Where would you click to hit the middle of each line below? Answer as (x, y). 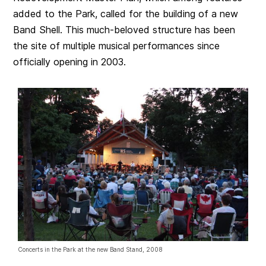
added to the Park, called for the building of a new (126, 13)
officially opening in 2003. (70, 61)
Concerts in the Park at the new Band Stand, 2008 (91, 250)
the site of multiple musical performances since (117, 45)
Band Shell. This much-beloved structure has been (124, 29)
